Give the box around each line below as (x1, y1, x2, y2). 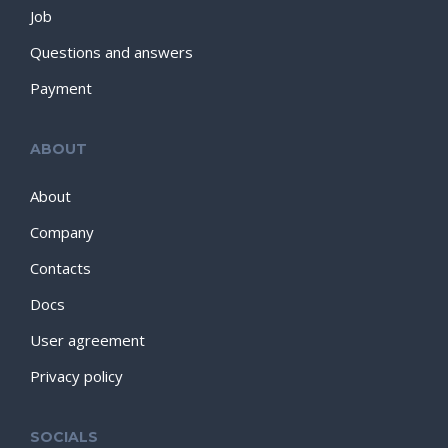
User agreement (30, 330, 145, 350)
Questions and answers (30, 42, 193, 62)
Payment (30, 78, 92, 98)
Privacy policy (30, 366, 123, 386)
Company (30, 222, 94, 242)
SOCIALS (30, 428, 98, 446)
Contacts (30, 258, 91, 278)
